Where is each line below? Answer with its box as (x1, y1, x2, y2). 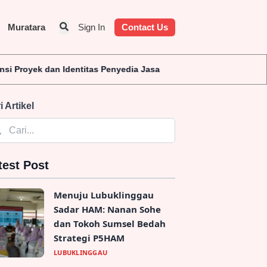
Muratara (8, 21, 45, 32)
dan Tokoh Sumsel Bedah (54, 218, 166, 230)
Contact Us (122, 21, 168, 32)
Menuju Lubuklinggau (54, 189, 154, 201)
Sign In (78, 21, 105, 32)
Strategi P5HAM (54, 232, 125, 244)
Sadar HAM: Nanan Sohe (54, 203, 161, 216)
